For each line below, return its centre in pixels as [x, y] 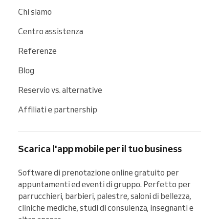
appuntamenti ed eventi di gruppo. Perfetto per [104, 184]
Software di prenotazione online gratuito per [99, 172]
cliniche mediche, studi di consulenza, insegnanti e [106, 208]
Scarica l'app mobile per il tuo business [100, 148]
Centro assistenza [51, 31]
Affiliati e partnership [58, 109]
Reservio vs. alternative [60, 90]
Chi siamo [35, 11]
